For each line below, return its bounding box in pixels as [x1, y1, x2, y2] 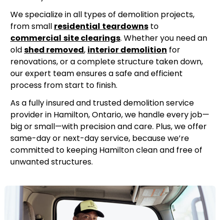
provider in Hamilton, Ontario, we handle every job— [10, 109, 209, 121]
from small [10, 21, 54, 32]
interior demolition [87, 44, 167, 56]
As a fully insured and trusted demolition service [10, 97, 194, 109]
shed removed [24, 44, 84, 56]
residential [54, 21, 100, 32]
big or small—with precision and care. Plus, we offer [10, 121, 207, 133]
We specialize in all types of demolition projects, [10, 9, 194, 21]
